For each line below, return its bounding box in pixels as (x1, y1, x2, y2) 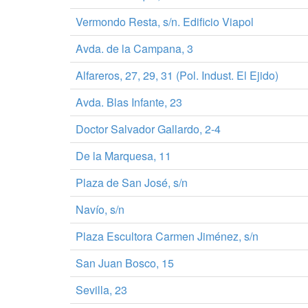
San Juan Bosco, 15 (76, 255, 174, 271)
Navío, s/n (76, 201, 124, 217)
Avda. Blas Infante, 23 (76, 94, 182, 110)
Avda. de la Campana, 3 (76, 41, 193, 56)
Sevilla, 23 (76, 282, 127, 298)
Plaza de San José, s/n (76, 175, 188, 190)
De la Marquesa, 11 (76, 148, 171, 164)
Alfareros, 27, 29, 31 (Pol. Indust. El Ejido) (76, 67, 278, 83)
